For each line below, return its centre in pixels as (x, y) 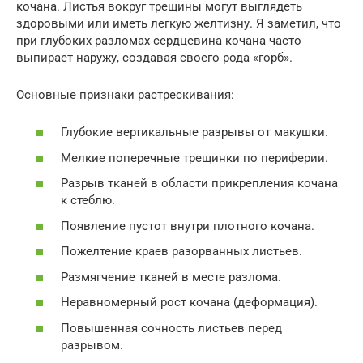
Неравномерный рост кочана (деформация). (189, 303)
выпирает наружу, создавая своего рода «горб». (154, 57)
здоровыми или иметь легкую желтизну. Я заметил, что (179, 23)
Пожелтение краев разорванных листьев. (181, 252)
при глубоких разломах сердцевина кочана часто (159, 40)
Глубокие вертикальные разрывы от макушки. (194, 132)
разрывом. (92, 345)
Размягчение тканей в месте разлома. (171, 277)
